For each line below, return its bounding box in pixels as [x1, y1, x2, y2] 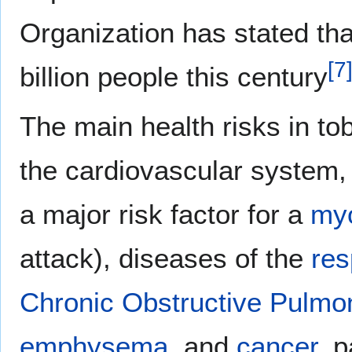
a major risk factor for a [20, 199, 310, 230]
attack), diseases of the [20, 243, 311, 274]
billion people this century [20, 61, 328, 93]
